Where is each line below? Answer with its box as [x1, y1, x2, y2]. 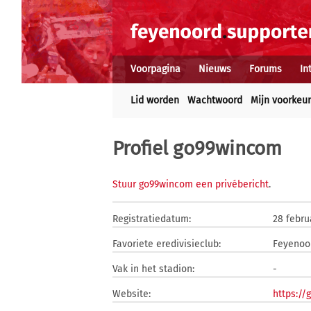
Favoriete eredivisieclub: [112, 238, 221, 250]
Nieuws [199, 63, 231, 75]
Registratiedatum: [112, 213, 191, 225]
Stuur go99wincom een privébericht [112, 178, 269, 190]
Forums [249, 63, 282, 75]
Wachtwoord [187, 94, 242, 106]
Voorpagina [131, 63, 180, 75]
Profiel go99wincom [112, 137, 282, 160]
